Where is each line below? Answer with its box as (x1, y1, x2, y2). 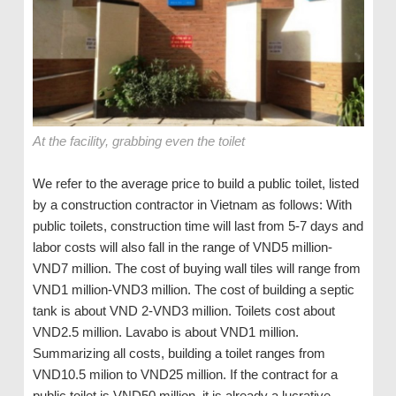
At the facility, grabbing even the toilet (32, 133, 245, 149)
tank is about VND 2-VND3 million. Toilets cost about (32, 303, 335, 319)
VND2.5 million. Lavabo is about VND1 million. (32, 324, 299, 340)
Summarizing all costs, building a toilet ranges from (32, 346, 325, 362)
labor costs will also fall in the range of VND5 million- (32, 240, 332, 255)
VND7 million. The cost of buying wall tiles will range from (32, 261, 361, 277)
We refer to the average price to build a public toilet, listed (32, 176, 359, 192)
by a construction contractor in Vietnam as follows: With (32, 197, 352, 213)
